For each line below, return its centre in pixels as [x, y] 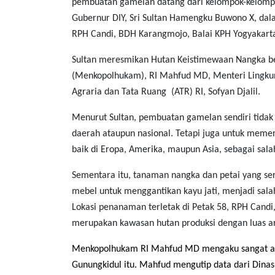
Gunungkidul [97, 265]
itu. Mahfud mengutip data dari [187, 265]
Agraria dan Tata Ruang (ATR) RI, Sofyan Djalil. [166, 92]
